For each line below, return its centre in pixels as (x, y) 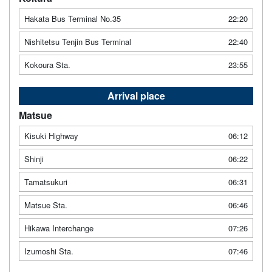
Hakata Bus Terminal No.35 (73, 18)
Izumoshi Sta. (49, 251)
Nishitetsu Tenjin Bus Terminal (78, 41)
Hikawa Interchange (59, 228)
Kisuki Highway (51, 135)
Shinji (34, 158)
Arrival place (136, 95)
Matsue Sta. (46, 205)
